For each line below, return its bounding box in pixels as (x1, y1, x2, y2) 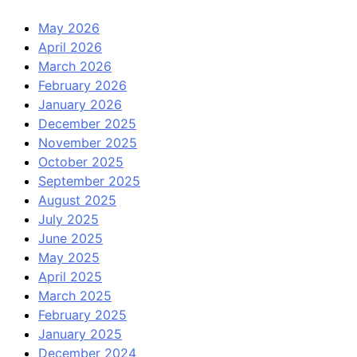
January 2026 (38, 96, 122, 113)
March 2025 (38, 288, 112, 304)
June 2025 (38, 230, 103, 247)
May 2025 (38, 249, 100, 266)
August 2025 (38, 192, 116, 209)
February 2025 (38, 307, 127, 324)
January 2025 (38, 326, 122, 343)
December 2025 (38, 116, 136, 132)
